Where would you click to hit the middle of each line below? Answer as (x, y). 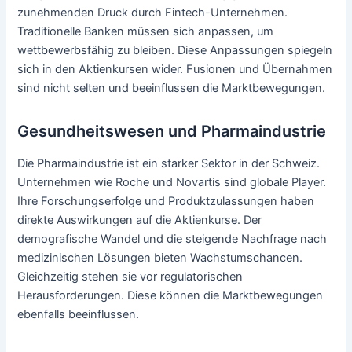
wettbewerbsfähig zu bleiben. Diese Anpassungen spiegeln (175, 51)
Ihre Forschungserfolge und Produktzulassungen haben (166, 202)
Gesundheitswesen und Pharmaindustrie (172, 132)
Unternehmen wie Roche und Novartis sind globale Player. (172, 183)
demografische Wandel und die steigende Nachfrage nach (172, 239)
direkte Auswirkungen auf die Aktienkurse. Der (140, 220)
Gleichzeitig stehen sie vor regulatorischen (130, 277)
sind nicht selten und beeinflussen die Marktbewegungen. (172, 88)
